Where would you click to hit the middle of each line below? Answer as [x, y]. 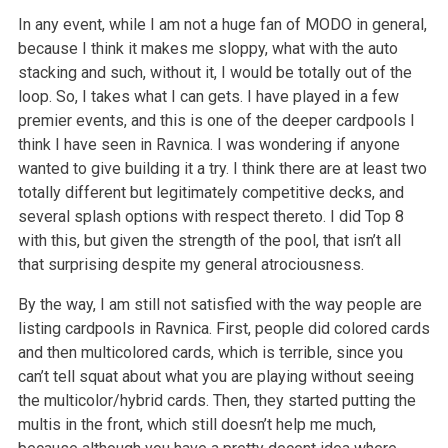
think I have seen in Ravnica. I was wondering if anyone [208, 144]
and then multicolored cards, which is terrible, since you [210, 352]
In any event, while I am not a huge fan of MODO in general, [222, 24]
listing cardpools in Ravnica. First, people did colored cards [223, 328]
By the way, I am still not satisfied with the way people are [219, 304]
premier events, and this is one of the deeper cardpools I [216, 120]
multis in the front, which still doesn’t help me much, [196, 424]
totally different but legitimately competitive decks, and [210, 192]
